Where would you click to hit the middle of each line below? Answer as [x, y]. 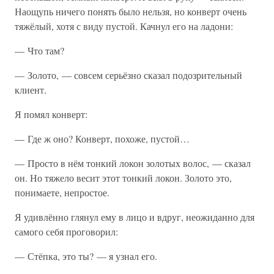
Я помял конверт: [51, 114]
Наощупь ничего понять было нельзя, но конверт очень [131, 11]
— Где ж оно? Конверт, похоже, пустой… [102, 139]
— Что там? [39, 50]
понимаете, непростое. [62, 192]
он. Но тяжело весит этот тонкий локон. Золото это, [123, 178]
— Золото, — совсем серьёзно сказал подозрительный [128, 75]
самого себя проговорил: [66, 231]
